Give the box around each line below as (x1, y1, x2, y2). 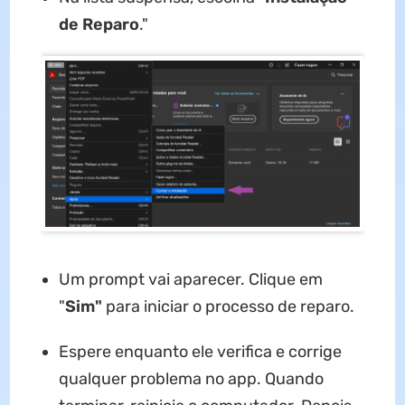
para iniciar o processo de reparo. (101, 296, 354, 316)
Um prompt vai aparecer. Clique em (58, 268, 323, 289)
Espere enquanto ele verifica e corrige (58, 341, 342, 362)
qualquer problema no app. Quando (58, 368, 324, 389)
